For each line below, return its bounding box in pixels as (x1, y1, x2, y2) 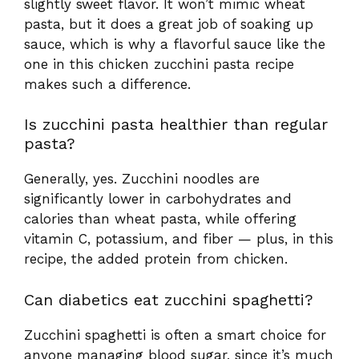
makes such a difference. (24, 75, 191, 92)
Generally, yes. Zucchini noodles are (24, 171, 260, 188)
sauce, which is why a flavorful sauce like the (24, 35, 325, 52)
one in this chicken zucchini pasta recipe (24, 55, 294, 72)
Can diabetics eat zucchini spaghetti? (24, 289, 313, 309)
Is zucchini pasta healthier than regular (24, 115, 328, 135)
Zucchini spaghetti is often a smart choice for (24, 326, 326, 343)
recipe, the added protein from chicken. (24, 251, 288, 268)
